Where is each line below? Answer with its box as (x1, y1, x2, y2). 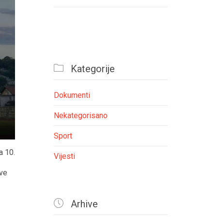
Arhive (68, 198, 98, 210)
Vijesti (54, 152, 75, 161)
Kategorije (68, 63, 115, 75)
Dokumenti (54, 91, 90, 100)
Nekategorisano (54, 111, 108, 121)
